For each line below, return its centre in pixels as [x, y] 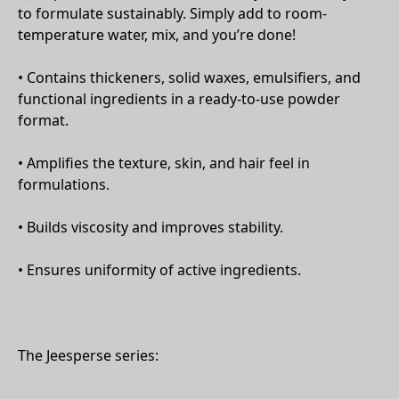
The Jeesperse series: [88, 355]
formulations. [64, 184]
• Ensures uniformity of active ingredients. [159, 270]
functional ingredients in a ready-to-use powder [179, 99]
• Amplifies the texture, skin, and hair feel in [164, 163]
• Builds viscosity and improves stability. [151, 227]
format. [43, 120]
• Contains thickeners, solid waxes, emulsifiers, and [189, 77]
